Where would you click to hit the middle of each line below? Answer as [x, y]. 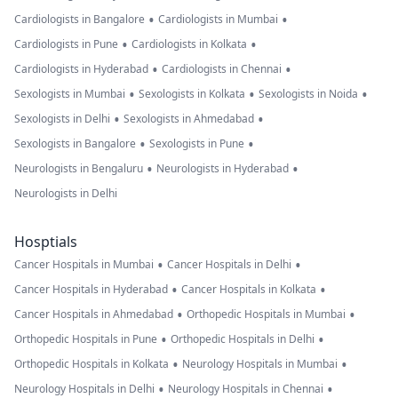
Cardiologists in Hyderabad [81, 69]
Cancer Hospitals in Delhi [229, 264]
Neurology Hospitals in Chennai [246, 389]
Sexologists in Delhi [62, 119]
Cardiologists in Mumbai [218, 19]
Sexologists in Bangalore [75, 143]
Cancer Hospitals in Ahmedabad [94, 314]
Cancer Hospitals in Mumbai [84, 264]
